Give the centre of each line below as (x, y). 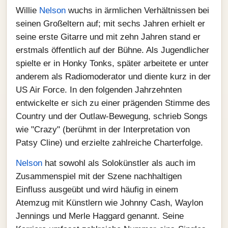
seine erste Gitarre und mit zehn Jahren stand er (108, 37)
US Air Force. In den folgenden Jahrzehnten (99, 90)
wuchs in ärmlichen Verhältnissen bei (137, 10)
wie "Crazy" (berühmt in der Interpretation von (103, 130)
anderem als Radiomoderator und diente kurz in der (113, 77)
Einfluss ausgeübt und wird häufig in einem (97, 190)
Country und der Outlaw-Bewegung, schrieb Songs (112, 116)
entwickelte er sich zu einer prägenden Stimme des (113, 103)
